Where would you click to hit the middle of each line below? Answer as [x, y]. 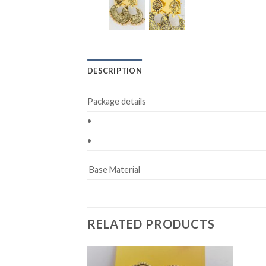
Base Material [114, 170]
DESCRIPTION [115, 71]
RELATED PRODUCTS [151, 224]
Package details [117, 102]
